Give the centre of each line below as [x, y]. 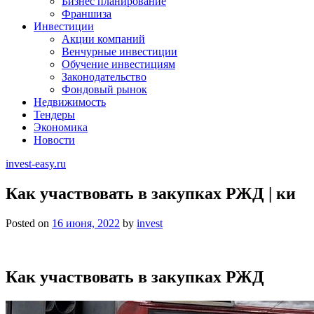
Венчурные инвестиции [120, 52]
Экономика [61, 127]
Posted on [29, 223]
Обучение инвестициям [118, 64]
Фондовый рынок [104, 89]
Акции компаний [103, 39]
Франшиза [87, 14]
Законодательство [104, 77]
